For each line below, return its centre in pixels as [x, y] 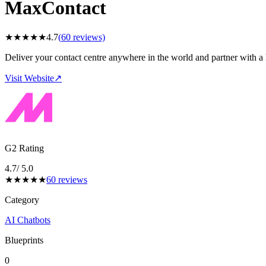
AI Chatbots [28, 220]
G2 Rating [24, 148]
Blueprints [24, 240]
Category [22, 200]
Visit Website [29, 78]
